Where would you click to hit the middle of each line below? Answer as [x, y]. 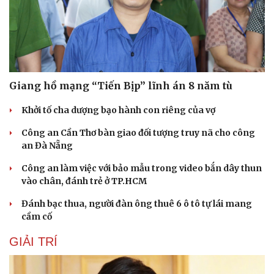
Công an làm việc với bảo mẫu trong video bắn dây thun [142, 168]
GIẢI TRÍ [33, 242]
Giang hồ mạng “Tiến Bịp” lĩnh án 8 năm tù [121, 86]
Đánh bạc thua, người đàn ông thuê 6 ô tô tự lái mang [137, 204]
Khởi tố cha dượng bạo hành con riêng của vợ [118, 110]
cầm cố [37, 217]
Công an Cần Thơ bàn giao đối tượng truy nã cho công [138, 133]
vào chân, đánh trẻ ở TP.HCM [84, 181]
